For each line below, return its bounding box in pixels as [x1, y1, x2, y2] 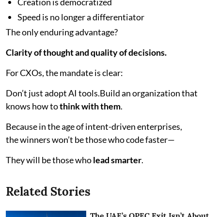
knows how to [6, 100, 60, 111]
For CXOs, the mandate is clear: [6, 67, 123, 78]
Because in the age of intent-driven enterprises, [6, 121, 182, 132]
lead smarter [93, 154, 141, 165]
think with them [60, 100, 121, 111]
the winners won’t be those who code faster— [6, 134, 175, 145]
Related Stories [6, 184, 91, 199]
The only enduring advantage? [6, 26, 118, 37]
